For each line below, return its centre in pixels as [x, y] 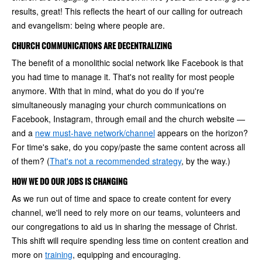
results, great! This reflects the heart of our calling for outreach [127, 11]
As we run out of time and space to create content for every [121, 198]
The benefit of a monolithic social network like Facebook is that [127, 62]
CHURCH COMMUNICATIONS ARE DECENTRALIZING [92, 45]
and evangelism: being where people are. [88, 25]
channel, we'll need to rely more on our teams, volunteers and [126, 212]
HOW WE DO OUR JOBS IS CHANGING [70, 181]
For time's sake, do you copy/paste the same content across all [128, 146]
